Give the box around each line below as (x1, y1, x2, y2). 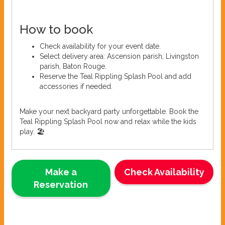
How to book (20, 22, 93, 37)
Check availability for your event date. (40, 42, 161, 50)
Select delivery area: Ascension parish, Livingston (40, 52, 199, 60)
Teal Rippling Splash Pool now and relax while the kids (20, 117, 196, 126)
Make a (45, 166, 77, 177)
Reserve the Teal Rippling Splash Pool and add (40, 72, 191, 80)
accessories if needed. (40, 82, 113, 90)
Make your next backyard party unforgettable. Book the (20, 107, 198, 116)
